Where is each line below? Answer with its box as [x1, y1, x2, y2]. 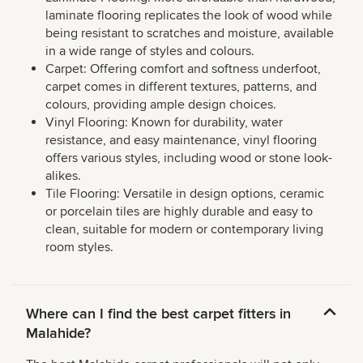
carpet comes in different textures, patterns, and [45, 79, 317, 96]
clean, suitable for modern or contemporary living [45, 221, 323, 238]
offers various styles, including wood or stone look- [45, 150, 332, 167]
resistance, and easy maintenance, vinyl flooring [45, 132, 317, 149]
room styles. [45, 239, 113, 256]
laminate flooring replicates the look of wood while [45, 7, 332, 24]
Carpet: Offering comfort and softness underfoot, [45, 61, 321, 78]
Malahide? [26, 324, 91, 343]
